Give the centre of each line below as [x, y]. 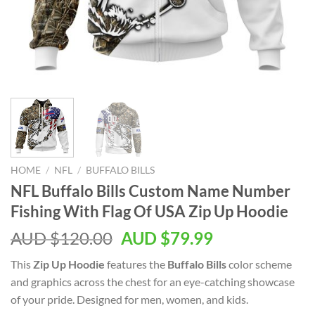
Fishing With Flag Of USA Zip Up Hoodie [149, 211]
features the [136, 264]
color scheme [259, 264]
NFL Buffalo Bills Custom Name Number [150, 191]
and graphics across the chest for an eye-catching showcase [153, 281]
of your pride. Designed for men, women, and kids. [129, 299]
